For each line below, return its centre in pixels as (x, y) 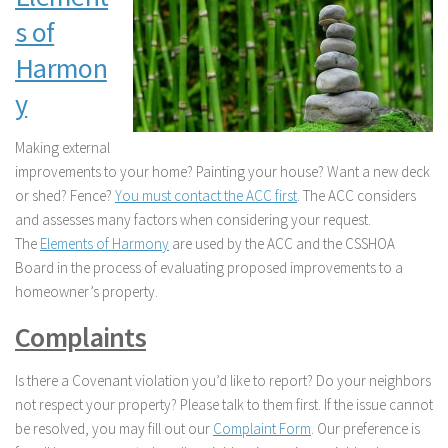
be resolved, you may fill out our (114, 429)
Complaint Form (262, 429)
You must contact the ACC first (206, 196)
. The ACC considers (356, 196)
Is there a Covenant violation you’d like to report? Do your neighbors (223, 381)
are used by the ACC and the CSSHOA (282, 244)
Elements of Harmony (104, 244)
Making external (62, 148)
